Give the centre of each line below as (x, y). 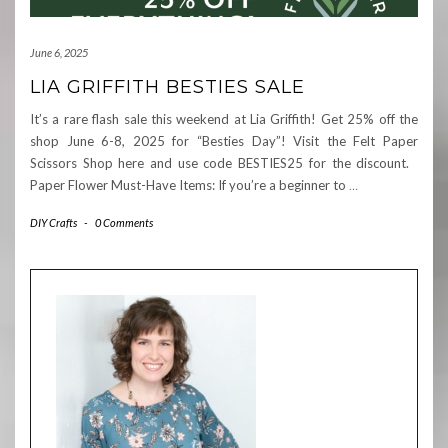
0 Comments (124, 223)
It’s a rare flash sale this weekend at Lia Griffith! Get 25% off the (224, 119)
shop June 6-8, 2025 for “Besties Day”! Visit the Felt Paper (224, 141)
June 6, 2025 (59, 53)
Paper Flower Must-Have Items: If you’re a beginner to (189, 185)
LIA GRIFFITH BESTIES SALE (167, 87)
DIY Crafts (53, 223)
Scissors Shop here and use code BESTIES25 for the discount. (224, 163)
